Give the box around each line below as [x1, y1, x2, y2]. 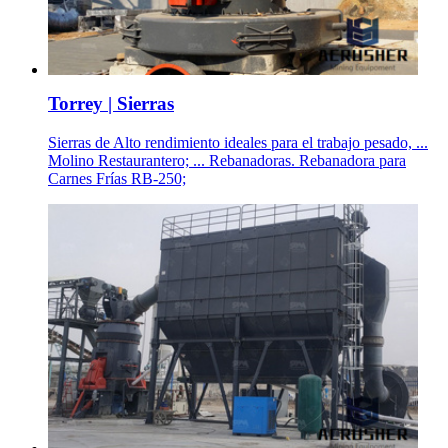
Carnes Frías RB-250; [48, 170, 186, 188]
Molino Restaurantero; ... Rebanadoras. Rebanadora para [48, 152, 406, 170]
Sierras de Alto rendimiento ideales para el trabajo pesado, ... [48, 134, 428, 152]
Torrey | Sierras [48, 93, 174, 115]
